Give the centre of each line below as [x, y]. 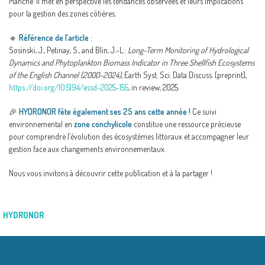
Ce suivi [203, 112]
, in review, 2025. [154, 87]
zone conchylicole [103, 124]
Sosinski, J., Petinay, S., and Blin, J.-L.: [68, 50]
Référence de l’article [54, 38]
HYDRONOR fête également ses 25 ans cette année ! [105, 112]
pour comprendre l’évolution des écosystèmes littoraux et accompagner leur [129, 136]
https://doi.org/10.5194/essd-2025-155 [69, 87]
